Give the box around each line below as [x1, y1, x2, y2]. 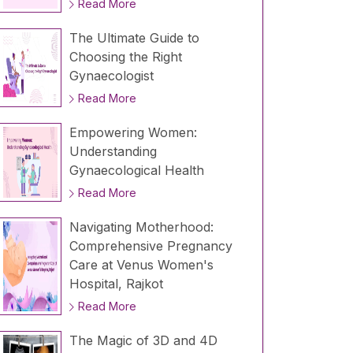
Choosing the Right [69, 49, 182, 65]
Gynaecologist [69, 68, 154, 84]
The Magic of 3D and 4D [69, 333, 217, 349]
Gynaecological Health [69, 162, 204, 179]
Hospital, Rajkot [69, 276, 163, 292]
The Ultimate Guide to [69, 30, 199, 46]
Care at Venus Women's [69, 257, 214, 273]
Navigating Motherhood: [69, 219, 214, 236]
